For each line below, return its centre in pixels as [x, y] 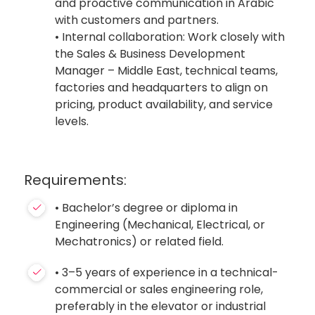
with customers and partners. [139, 20]
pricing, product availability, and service [164, 104]
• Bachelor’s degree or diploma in [147, 208]
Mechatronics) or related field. [141, 242]
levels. [73, 121]
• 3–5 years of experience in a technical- [167, 272]
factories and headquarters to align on [162, 88]
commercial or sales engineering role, [159, 289]
